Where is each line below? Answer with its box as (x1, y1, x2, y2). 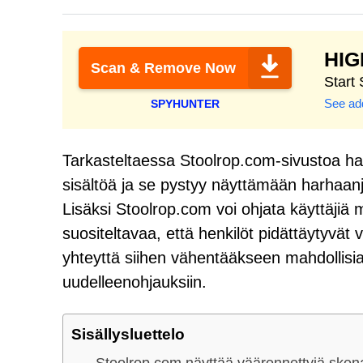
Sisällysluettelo (71, 325, 185, 343)
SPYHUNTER (151, 97, 220, 110)
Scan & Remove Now (91, 60, 236, 76)
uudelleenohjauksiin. (62, 273, 207, 291)
